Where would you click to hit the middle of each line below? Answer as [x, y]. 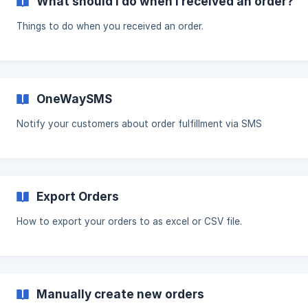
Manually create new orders [120, 294]
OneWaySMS [74, 99]
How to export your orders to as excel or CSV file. [129, 221]
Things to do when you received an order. [110, 26]
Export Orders [78, 196]
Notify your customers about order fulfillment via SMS [139, 124]
